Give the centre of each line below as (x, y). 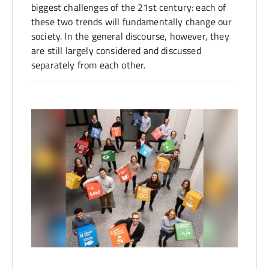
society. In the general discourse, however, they (130, 36)
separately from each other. (89, 65)
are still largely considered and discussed (116, 51)
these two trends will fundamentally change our (132, 22)
